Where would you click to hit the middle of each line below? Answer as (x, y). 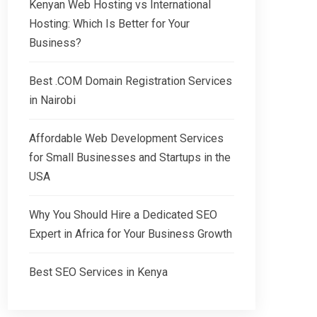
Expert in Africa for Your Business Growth (131, 234)
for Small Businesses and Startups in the (130, 157)
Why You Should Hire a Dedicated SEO (123, 214)
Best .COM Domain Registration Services (131, 81)
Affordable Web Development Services (126, 138)
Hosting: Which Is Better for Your (109, 23)
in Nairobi (52, 100)
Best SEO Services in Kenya (98, 272)
